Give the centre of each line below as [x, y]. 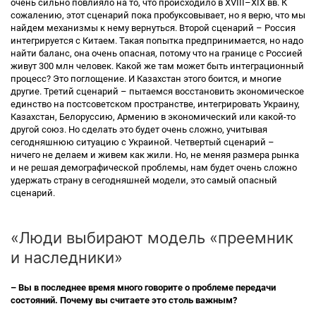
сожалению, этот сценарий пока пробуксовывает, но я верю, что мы [158, 15]
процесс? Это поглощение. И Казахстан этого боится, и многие [146, 79]
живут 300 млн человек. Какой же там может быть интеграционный [157, 66]
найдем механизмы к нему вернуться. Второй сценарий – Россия [153, 28]
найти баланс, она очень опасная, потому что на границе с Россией [157, 53]
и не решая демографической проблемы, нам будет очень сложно [154, 168]
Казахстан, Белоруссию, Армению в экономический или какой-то [153, 117]
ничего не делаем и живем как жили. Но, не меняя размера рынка [155, 155]
